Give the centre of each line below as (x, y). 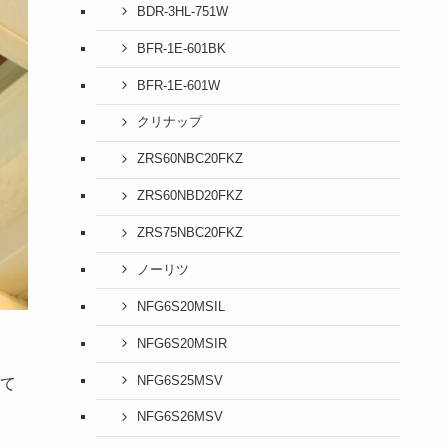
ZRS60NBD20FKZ (189, 196)
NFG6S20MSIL (180, 306)
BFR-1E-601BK (181, 48)
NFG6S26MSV (179, 417)
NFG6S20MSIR (181, 343)
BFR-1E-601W (178, 85)
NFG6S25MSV (179, 380)
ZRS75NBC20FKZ (189, 233)
